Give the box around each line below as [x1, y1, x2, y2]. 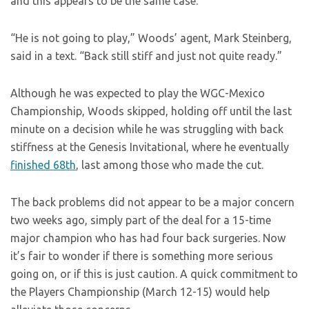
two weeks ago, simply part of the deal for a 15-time [10, 214, 271, 227]
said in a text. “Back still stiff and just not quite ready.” [10, 50, 282, 63]
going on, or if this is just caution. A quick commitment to [10, 268, 298, 281]
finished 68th [10, 159, 76, 172]
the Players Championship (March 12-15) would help [10, 286, 270, 299]
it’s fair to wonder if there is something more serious [10, 250, 273, 263]
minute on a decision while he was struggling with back [10, 123, 283, 136]
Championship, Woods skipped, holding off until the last [10, 105, 292, 118]
